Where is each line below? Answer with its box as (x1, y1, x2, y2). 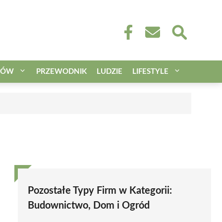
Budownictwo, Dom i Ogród (28, 200, 150, 211)
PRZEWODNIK (36, 67, 87, 75)
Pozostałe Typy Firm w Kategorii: (28, 185, 172, 196)
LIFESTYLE (132, 67, 168, 75)
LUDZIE (97, 67, 122, 75)
